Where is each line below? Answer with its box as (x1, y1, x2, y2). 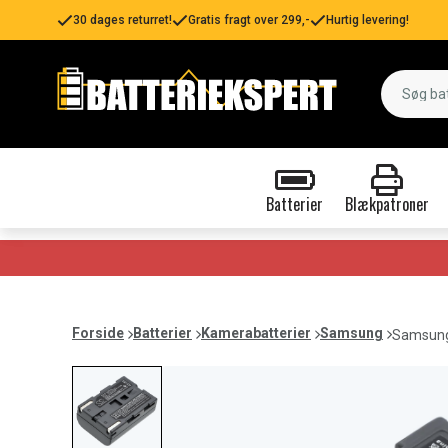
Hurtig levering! (326, 13, 409, 27)
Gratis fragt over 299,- (188, 13, 310, 27)
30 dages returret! (73, 13, 172, 27)
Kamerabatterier (201, 325, 311, 341)
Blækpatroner (344, 192, 429, 216)
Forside (72, 325, 124, 341)
